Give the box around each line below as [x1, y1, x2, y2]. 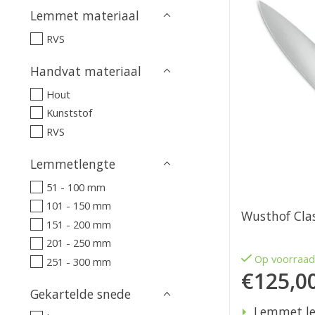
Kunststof [46, 105, 92, 120]
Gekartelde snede [30, 285, 131, 302]
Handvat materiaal [30, 62, 141, 79]
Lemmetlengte [30, 155, 115, 172]
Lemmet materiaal [30, 6, 139, 24]
